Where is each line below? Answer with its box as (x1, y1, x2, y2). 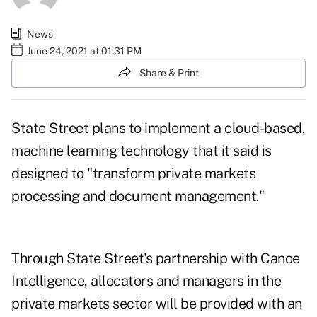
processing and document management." (11, 188, 264, 205)
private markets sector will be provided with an (11, 295, 302, 313)
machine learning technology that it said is (11, 142, 272, 160)
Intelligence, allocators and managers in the (11, 272, 281, 290)
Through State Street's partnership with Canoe (11, 250, 300, 267)
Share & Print (139, 67, 199, 79)
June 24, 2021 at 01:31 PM (27, 45, 142, 57)
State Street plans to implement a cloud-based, (11, 120, 305, 137)
